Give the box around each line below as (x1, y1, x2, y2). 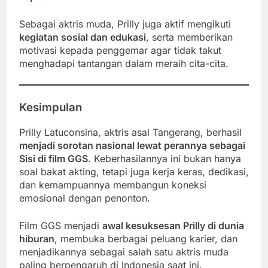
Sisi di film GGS (19, 152, 88, 165)
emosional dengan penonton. (19, 191, 150, 204)
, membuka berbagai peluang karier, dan (54, 232, 237, 245)
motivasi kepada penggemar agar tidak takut (19, 44, 221, 57)
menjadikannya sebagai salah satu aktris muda (19, 245, 229, 258)
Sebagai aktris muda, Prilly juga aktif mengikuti (19, 18, 231, 31)
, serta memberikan (146, 31, 233, 44)
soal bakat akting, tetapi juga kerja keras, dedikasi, (19, 165, 249, 178)
